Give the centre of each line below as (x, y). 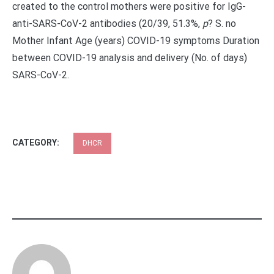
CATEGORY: (37, 143)
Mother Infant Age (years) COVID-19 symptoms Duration (136, 41)
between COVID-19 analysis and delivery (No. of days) (130, 58)
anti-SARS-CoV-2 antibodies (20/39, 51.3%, (107, 24)
